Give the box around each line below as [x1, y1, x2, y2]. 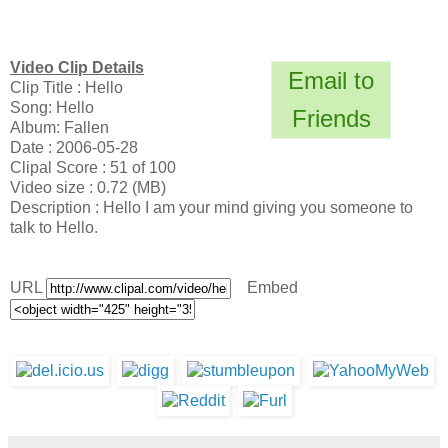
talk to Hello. [10, 218, 98, 236]
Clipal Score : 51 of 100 [10, 158, 176, 176]
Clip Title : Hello [10, 78, 123, 96]
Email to [288, 66, 374, 94]
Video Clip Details [10, 58, 144, 76]
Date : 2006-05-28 [10, 138, 138, 156]
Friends [291, 104, 371, 132]
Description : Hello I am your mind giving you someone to [10, 198, 413, 216]
